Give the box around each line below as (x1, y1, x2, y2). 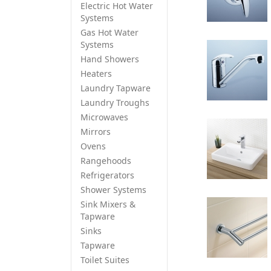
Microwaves (80, 111, 128, 123)
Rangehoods (80, 155, 131, 166)
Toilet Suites (80, 254, 129, 266)
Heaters (80, 68, 112, 79)
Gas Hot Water (80, 27, 139, 38)
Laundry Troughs (80, 97, 149, 108)
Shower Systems (80, 184, 146, 195)
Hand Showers (80, 53, 139, 65)
